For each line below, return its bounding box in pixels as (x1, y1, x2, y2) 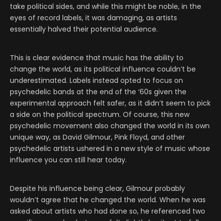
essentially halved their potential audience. (10, 24, 158, 35)
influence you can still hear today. (10, 155, 127, 165)
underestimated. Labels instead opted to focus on (10, 75, 183, 86)
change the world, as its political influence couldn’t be (10, 64, 196, 74)
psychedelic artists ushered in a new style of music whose (10, 144, 210, 154)
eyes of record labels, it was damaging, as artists (10, 13, 177, 23)
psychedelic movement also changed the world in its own (10, 121, 210, 131)
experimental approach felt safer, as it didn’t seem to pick (10, 98, 211, 109)
